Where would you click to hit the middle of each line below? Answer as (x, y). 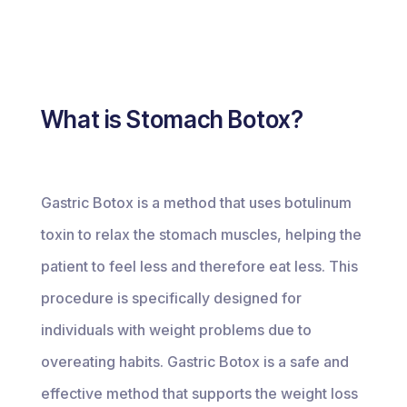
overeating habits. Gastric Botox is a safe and (194, 362)
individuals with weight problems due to (176, 330)
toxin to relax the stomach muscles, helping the (201, 234)
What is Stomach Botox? (172, 119)
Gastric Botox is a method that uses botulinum (196, 203)
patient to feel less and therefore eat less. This (199, 266)
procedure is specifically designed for (171, 298)
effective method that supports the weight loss (199, 393)
